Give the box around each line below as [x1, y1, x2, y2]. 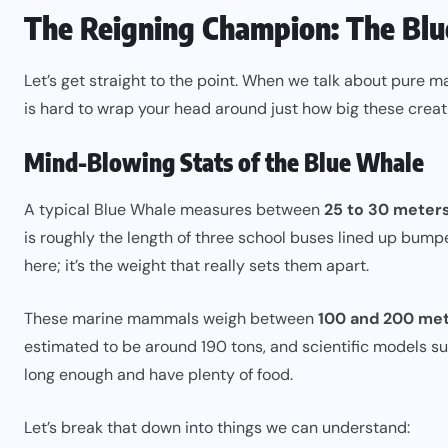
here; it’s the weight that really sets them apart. [24, 255, 369, 276]
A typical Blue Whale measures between [24, 199, 324, 220]
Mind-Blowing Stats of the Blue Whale [24, 147, 424, 177]
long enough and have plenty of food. [24, 364, 293, 385]
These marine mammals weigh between [24, 308, 318, 329]
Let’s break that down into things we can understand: [24, 417, 410, 438]
